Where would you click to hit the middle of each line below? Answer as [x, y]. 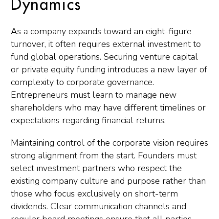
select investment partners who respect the [96, 168]
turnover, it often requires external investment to [106, 44]
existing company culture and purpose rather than [108, 181]
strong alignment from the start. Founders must [104, 155]
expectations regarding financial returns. [88, 120]
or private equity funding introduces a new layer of [109, 69]
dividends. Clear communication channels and [99, 206]
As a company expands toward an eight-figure [101, 31]
